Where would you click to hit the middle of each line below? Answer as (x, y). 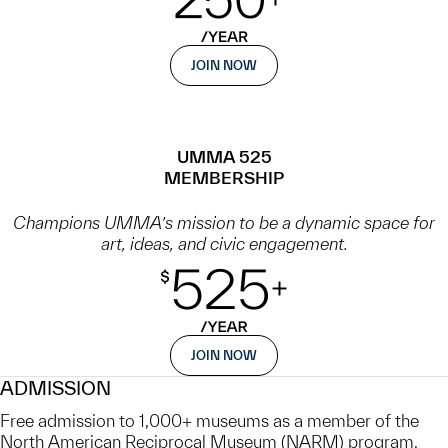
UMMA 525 (224, 157)
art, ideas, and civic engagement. (224, 244)
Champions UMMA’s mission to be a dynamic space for (224, 223)
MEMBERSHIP (224, 178)
